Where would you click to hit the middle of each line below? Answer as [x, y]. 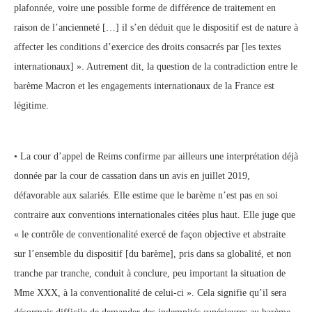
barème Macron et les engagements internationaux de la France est [144, 86]
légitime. [31, 106]
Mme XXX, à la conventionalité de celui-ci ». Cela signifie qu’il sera [150, 293]
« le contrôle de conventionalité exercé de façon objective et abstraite [150, 235]
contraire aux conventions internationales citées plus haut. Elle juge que [155, 215]
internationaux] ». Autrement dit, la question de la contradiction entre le [156, 67]
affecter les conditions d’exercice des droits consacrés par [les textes [147, 47]
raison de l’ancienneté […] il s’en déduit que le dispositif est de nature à [156, 28]
